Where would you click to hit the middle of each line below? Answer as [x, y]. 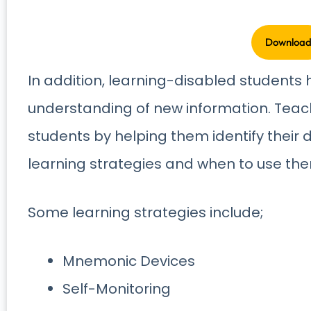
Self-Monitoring [117, 289]
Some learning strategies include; [145, 213]
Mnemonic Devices [129, 261]
